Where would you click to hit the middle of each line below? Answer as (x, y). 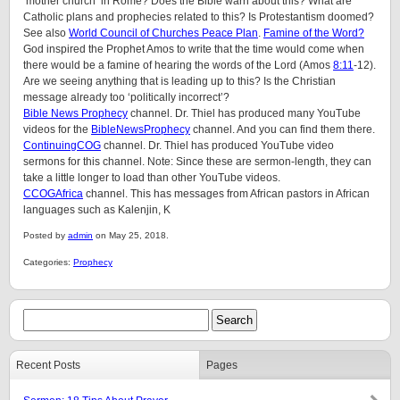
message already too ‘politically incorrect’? (126, 97)
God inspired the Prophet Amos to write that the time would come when (194, 49)
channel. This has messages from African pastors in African (226, 194)
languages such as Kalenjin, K (97, 210)
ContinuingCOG (62, 146)
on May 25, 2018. (131, 235)
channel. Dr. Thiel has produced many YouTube (244, 113)
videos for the (57, 129)
